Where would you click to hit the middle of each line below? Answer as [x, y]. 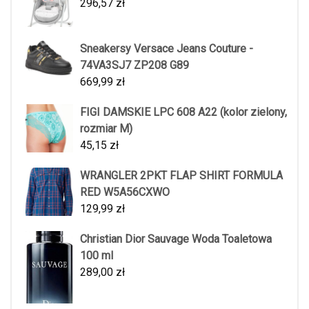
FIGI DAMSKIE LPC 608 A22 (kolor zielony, [183, 112]
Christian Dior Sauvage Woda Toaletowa [176, 239]
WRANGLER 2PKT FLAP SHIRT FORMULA [181, 176]
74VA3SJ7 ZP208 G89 [134, 66]
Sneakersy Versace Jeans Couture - [167, 49]
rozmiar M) [106, 129]
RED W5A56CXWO [125, 192]
